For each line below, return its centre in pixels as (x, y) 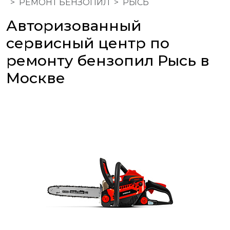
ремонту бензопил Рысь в (108, 61)
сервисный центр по (88, 43)
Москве (36, 78)
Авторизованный (74, 26)
